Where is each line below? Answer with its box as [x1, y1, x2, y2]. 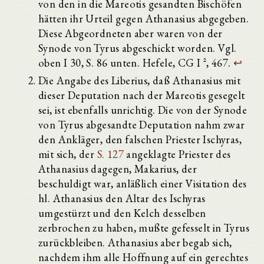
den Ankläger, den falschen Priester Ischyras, [38, 132, 242, 146]
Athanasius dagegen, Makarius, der [38, 161, 197, 176]
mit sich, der [38, 147, 97, 161]
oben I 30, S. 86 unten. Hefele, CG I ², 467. [38, 55, 233, 70]
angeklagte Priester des [124, 147, 231, 161]
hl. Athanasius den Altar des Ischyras [38, 191, 206, 205]
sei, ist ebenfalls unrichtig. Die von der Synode [38, 103, 247, 117]
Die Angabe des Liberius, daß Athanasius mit [38, 73, 241, 87]
